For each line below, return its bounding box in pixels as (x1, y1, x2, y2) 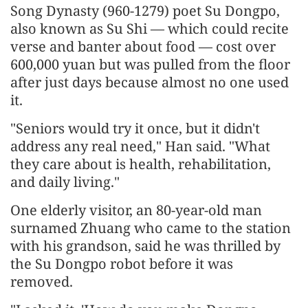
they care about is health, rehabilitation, (10, 154, 271, 173)
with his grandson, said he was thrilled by (10, 236, 280, 255)
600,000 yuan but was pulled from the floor (10, 54, 290, 74)
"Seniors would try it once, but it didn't (10, 118, 260, 137)
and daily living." (10, 172, 120, 191)
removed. (10, 272, 73, 291)
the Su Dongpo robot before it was (10, 254, 233, 273)
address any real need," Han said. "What (10, 136, 270, 155)
